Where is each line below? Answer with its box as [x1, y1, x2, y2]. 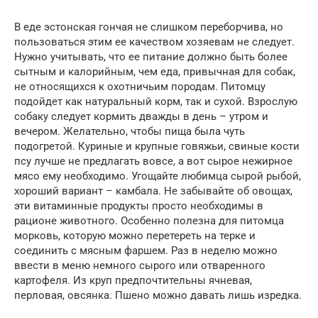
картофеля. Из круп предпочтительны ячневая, [14, 273, 252, 287]
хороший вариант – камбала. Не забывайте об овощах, [14, 184, 292, 197]
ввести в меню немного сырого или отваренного [14, 258, 265, 272]
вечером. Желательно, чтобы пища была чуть [14, 124, 245, 138]
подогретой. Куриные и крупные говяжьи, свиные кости [14, 139, 300, 153]
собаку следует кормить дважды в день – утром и [14, 109, 268, 123]
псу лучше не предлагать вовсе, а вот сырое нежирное [14, 154, 292, 168]
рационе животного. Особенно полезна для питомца [14, 214, 284, 227]
